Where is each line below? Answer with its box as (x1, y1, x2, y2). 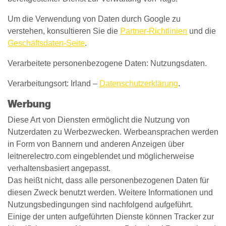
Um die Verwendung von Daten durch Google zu (8, 15, 181, 23)
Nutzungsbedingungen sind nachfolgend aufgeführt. (8, 200, 193, 209)
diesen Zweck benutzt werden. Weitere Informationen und (8, 188, 213, 197)
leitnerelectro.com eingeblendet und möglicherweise (8, 152, 194, 160)
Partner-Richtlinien (120, 27, 187, 35)
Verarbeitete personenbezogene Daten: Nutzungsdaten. (8, 59, 207, 68)
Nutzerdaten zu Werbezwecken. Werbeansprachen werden (8, 128, 218, 136)
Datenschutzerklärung (99, 79, 178, 88)
